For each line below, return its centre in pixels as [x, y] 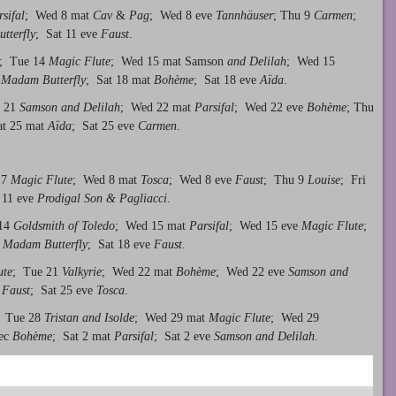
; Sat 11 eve [68, 34]
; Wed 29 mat [171, 317]
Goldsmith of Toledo [64, 226]
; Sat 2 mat [83, 336]
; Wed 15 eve [265, 226]
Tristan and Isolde [89, 317]
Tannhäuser [244, 16]
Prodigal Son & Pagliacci [102, 199]
